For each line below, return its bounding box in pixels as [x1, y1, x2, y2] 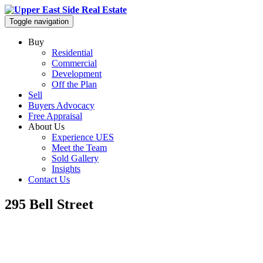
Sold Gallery [52, 153, 99, 163]
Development [52, 69, 102, 79]
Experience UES [52, 132, 114, 142]
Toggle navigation [9, 17, 69, 26]
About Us [28, 122, 65, 131]
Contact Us [28, 174, 70, 184]
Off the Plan [52, 79, 97, 89]
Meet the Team [52, 143, 107, 153]
